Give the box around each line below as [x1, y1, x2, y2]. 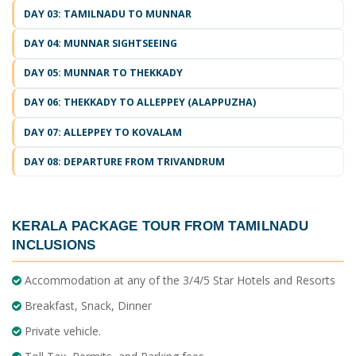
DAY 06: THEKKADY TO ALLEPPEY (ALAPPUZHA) [24, 95, 256, 110]
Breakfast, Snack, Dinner [21, 297, 152, 313]
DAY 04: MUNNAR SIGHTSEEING [24, 37, 177, 51]
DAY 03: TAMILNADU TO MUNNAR [24, 6, 192, 21]
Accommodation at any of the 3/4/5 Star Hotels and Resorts [21, 272, 335, 288]
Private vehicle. [21, 323, 101, 339]
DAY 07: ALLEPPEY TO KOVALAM [24, 125, 182, 139]
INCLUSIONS [12, 237, 96, 253]
